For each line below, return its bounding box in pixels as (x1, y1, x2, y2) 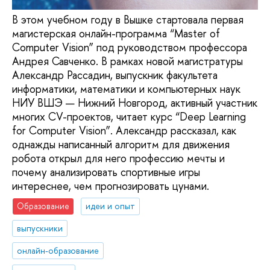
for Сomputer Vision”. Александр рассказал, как (12, 122, 236, 138)
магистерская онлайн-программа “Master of (12, 25, 220, 41)
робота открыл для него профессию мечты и (12, 150, 225, 166)
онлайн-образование (17, 244, 99, 256)
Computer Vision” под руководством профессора (12, 39, 247, 55)
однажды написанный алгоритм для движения (12, 136, 230, 152)
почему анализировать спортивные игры (12, 164, 200, 180)
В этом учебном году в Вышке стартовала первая (12, 11, 243, 27)
